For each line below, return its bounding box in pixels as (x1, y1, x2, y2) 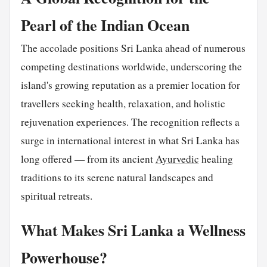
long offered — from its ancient (20, 151, 156, 166)
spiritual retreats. (20, 188, 92, 203)
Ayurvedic (155, 151, 199, 166)
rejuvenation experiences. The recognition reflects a (20, 114, 240, 129)
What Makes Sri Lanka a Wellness (20, 219, 246, 242)
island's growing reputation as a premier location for (20, 77, 240, 92)
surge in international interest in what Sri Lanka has (20, 133, 240, 147)
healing (198, 151, 233, 166)
